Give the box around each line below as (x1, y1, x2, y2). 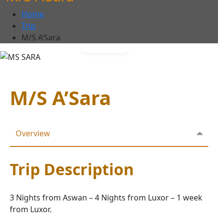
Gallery (99, 41, 122, 51)
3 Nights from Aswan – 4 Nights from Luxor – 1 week (10, 192, 202, 203)
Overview (16, 128, 50, 139)
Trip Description (10, 159, 134, 180)
